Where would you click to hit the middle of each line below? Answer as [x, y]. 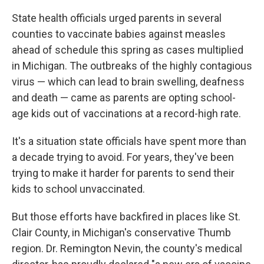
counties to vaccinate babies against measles [119, 34]
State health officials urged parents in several [117, 18]
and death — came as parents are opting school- [124, 98]
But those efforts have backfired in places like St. [126, 217]
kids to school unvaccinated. [78, 189]
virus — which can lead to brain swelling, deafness [128, 82]
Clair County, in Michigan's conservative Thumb [121, 232]
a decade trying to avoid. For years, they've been [123, 157]
